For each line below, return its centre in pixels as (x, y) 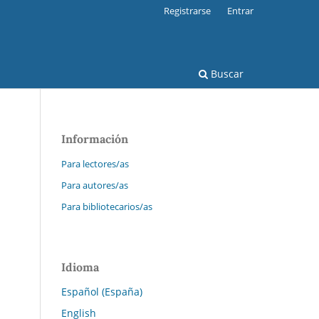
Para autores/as (95, 185)
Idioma (80, 267)
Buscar (226, 73)
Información (95, 138)
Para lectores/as (95, 163)
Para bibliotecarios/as (107, 206)
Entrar (240, 10)
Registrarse (188, 10)
